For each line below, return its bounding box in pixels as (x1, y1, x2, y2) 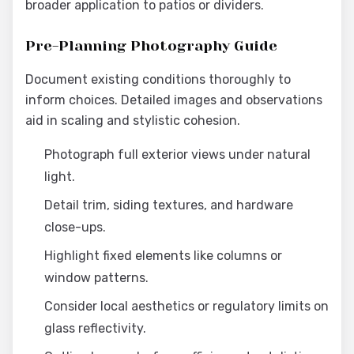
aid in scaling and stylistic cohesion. (25, 113, 240, 128)
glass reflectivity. (44, 321, 146, 336)
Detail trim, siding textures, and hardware (44, 198, 293, 213)
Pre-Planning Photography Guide (25, 38, 277, 54)
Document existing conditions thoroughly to (25, 72, 291, 87)
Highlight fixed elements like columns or (44, 248, 282, 263)
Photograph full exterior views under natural (44, 147, 311, 162)
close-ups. (44, 220, 106, 235)
